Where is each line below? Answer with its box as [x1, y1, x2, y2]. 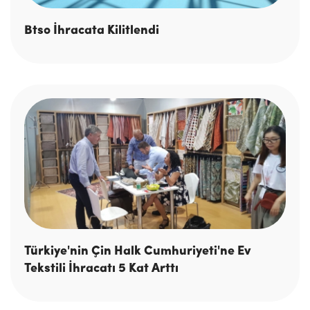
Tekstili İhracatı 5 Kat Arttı [24, 262, 179, 276]
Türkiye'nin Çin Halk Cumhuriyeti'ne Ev [24, 245, 251, 259]
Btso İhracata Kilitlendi [24, 24, 159, 37]
